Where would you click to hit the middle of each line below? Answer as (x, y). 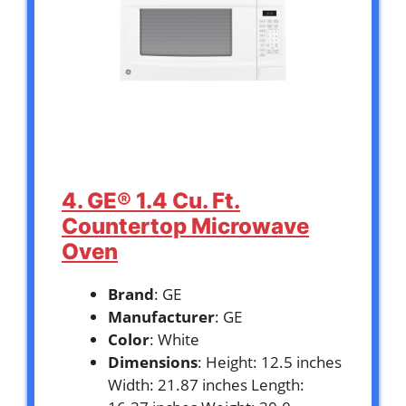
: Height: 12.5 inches (270, 362)
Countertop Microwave (185, 227)
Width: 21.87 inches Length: (206, 385)
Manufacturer (161, 317)
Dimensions (153, 362)
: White (174, 340)
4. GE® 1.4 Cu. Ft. (151, 201)
